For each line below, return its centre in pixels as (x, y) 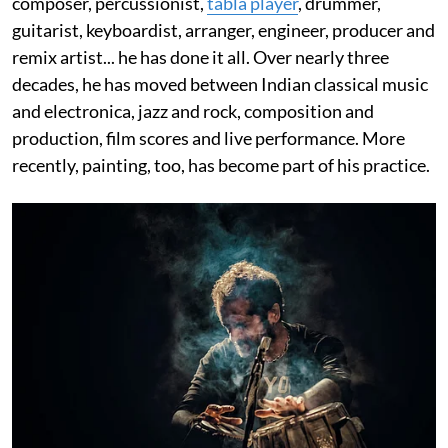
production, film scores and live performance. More (208, 138)
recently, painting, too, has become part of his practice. (221, 165)
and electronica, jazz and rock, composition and (193, 111)
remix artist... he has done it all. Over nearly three (200, 57)
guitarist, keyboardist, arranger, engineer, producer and (223, 30)
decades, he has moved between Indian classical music (220, 84)
